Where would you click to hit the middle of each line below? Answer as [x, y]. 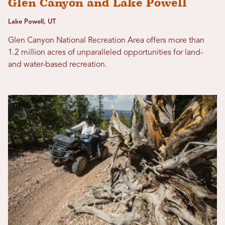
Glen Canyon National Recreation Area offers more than [106, 40]
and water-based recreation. [58, 65]
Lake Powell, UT [32, 22]
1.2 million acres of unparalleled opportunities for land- [105, 52]
